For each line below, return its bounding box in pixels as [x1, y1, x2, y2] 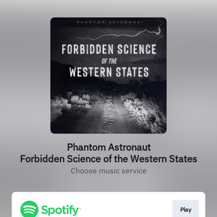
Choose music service [70, 166, 147, 175]
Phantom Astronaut [66, 140, 151, 154]
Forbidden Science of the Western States [20, 152, 197, 165]
